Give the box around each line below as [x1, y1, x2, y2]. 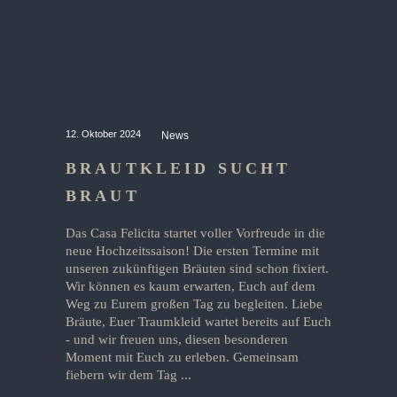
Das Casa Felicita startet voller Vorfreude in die [66, 226, 325, 240]
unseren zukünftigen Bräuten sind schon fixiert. [66, 261, 329, 276]
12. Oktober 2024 [66, 128, 144, 139]
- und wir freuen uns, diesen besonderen [66, 332, 288, 346]
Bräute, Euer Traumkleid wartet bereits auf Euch [66, 315, 331, 329]
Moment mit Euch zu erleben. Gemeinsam [66, 350, 299, 364]
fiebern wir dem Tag [66, 368, 181, 382]
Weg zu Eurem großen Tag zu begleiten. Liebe [66, 297, 323, 311]
